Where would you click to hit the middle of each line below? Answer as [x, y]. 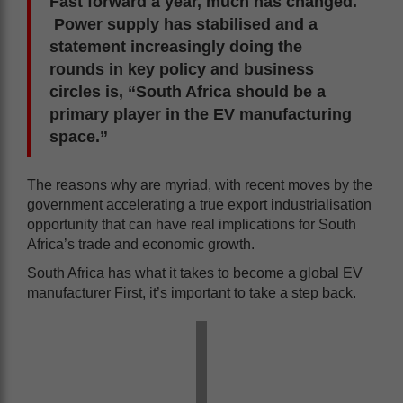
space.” [81, 136]
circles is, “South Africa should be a [188, 91]
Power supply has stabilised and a [184, 24]
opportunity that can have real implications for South [192, 224]
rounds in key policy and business [182, 69]
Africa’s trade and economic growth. [141, 244]
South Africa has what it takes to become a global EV [195, 273]
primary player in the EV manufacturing [201, 114]
